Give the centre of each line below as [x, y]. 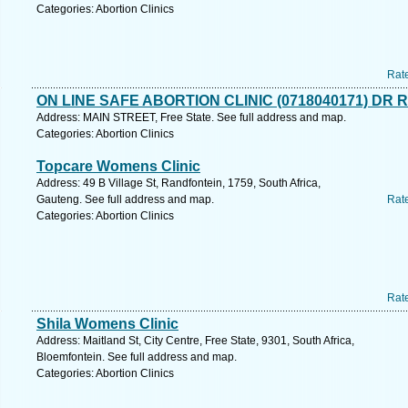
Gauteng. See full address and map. [125, 199]
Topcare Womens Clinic [118, 166]
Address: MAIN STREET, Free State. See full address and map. [191, 117]
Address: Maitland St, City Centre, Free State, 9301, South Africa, [195, 341]
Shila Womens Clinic [107, 324]
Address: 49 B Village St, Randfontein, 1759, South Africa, [178, 183]
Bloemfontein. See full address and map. [137, 357]
